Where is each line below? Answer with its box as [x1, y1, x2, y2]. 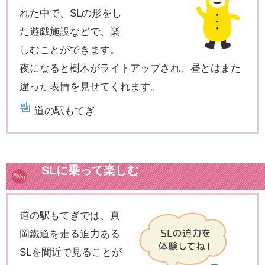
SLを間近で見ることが [20, 245, 122, 258]
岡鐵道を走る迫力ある [20, 227, 120, 240]
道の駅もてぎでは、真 [20, 209, 120, 221]
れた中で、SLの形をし [20, 7, 122, 19]
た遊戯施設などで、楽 [20, 25, 120, 37]
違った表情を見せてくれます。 [20, 80, 160, 92]
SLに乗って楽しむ [41, 163, 139, 177]
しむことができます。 [20, 43, 120, 56]
